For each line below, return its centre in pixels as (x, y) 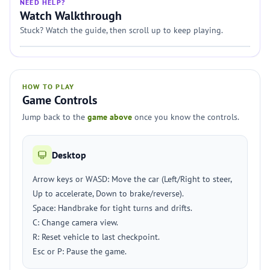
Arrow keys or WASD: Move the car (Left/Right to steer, (132, 179)
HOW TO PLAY (49, 86)
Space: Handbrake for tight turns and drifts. (112, 208)
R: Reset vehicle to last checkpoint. (96, 237)
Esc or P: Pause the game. (80, 251)
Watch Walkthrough (71, 16)
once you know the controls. (186, 117)
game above (110, 117)
